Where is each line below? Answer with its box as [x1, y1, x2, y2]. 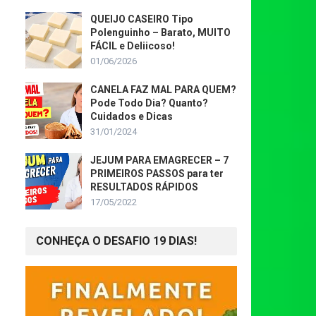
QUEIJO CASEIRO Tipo [90, 13, 193, 25]
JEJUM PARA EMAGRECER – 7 [90, 154, 229, 166]
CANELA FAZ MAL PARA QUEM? [90, 84, 236, 95]
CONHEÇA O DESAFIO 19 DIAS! [36, 234, 197, 248]
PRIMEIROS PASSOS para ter [90, 168, 224, 179]
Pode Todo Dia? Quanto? [90, 97, 208, 109]
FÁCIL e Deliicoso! [90, 40, 175, 51]
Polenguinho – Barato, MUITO [90, 27, 231, 38]
